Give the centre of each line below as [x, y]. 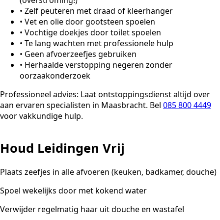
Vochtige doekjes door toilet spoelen [93, 33]
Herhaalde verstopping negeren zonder [98, 65]
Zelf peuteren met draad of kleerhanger [99, 11]
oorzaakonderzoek [55, 76]
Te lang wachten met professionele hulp [99, 43]
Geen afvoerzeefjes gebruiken [81, 54]
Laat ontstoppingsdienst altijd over [144, 95]
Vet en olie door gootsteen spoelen [90, 22]
